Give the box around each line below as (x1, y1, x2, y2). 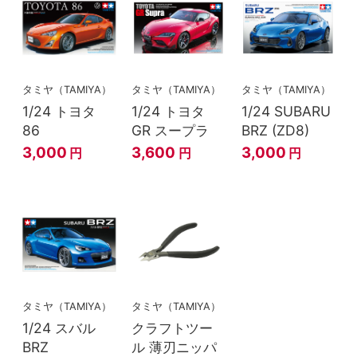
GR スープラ (131, 122, 210, 139)
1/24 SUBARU (241, 103, 331, 120)
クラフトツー (131, 320, 214, 337)
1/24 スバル (22, 320, 96, 337)
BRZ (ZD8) (241, 122, 309, 139)
